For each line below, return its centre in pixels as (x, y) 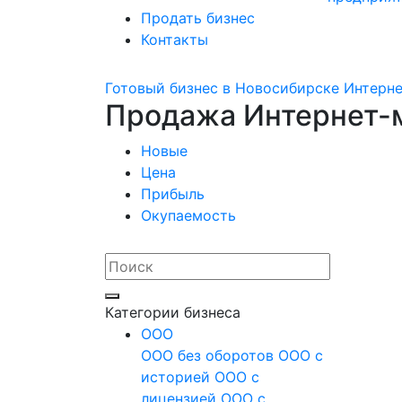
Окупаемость (188, 215)
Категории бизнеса (173, 312)
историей (178, 377)
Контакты (175, 39)
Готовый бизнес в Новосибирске (222, 88)
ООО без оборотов (210, 355)
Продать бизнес (198, 18)
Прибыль (173, 194)
